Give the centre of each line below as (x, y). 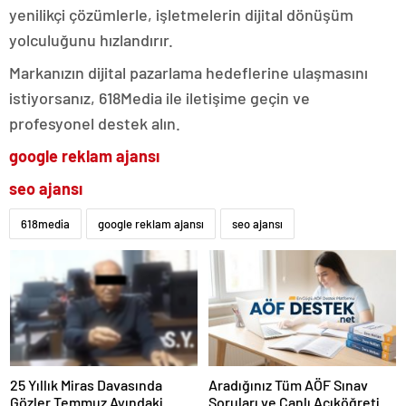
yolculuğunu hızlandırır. (91, 40)
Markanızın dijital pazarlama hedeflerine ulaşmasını (188, 73)
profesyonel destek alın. (95, 124)
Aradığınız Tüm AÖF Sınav (288, 384)
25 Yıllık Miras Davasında (86, 384)
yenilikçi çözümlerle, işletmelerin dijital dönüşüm (181, 15)
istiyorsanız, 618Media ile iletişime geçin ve (159, 98)
